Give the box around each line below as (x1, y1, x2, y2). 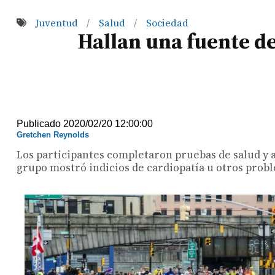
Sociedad (145, 15, 188, 29)
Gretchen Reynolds (17, 130, 90, 139)
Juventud (35, 15, 80, 29)
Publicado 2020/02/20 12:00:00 (17, 118, 153, 129)
